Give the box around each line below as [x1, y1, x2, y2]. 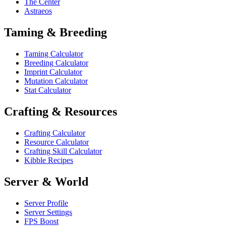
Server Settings [24, 207, 72, 216]
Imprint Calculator [24, 68, 82, 77]
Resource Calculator [24, 137, 89, 146]
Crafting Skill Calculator [24, 146, 102, 155]
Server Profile [24, 198, 68, 207]
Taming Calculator [24, 49, 83, 59]
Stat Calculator [24, 86, 71, 95]
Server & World [4, 175, 88, 188]
